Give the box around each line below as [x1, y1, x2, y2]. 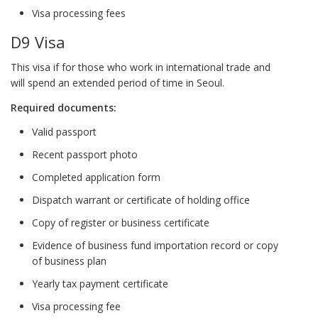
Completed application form [32, 170, 160, 185]
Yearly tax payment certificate [32, 277, 168, 291]
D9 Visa [11, 31, 65, 53]
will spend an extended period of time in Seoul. [11, 76, 224, 90]
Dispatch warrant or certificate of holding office [32, 193, 250, 207]
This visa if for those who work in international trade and [11, 60, 270, 75]
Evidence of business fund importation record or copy [32, 238, 278, 253]
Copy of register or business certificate [32, 216, 209, 230]
